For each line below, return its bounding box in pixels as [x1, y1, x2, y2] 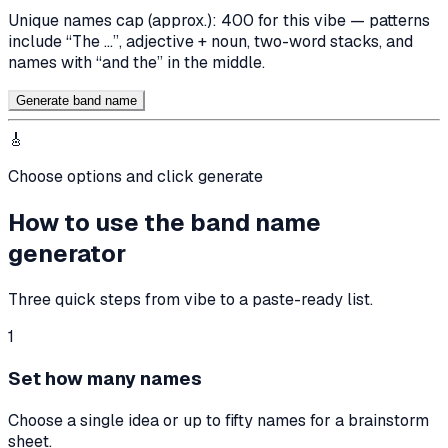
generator [8, 238, 126, 270]
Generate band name [16, 93, 137, 109]
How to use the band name [8, 207, 321, 239]
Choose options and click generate [8, 166, 263, 188]
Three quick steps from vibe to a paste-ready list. [8, 289, 373, 311]
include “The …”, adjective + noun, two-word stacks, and [8, 31, 413, 53]
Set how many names [8, 365, 202, 391]
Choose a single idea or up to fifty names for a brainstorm [8, 409, 429, 431]
